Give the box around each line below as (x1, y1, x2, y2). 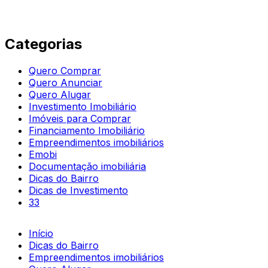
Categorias (5, 35, 82, 53)
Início (29, 227, 53, 239)
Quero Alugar (29, 88, 91, 100)
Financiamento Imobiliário (29, 124, 145, 136)
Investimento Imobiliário (29, 100, 136, 112)
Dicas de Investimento (29, 184, 128, 196)
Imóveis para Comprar (29, 112, 131, 124)
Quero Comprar (29, 64, 101, 77)
